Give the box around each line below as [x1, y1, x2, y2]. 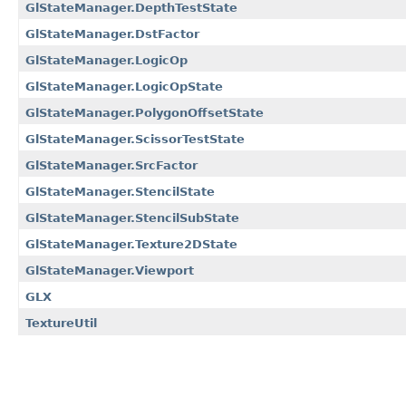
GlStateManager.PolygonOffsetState [25, 105, 264, 120]
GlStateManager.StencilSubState [25, 210, 239, 225]
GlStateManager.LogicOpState [25, 79, 223, 93]
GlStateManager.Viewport [25, 263, 194, 277]
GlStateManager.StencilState [25, 184, 215, 198]
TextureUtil [25, 315, 97, 330]
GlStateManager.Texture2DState [25, 237, 237, 251]
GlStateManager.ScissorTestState [25, 131, 245, 146]
